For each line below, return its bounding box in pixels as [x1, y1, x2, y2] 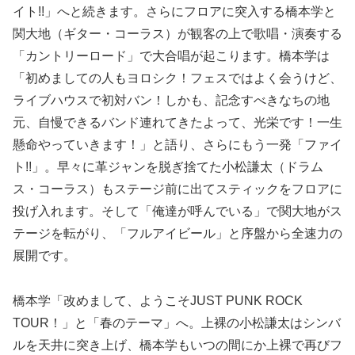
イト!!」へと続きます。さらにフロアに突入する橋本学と [13, 4, 336, 18]
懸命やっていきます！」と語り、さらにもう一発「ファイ [13, 137, 342, 151]
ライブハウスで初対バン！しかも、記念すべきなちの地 [13, 93, 330, 107]
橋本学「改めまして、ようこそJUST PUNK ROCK [13, 293, 303, 307]
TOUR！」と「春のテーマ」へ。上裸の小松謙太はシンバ [13, 315, 341, 330]
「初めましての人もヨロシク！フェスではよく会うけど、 [13, 71, 342, 85]
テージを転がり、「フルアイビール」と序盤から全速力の [13, 226, 342, 240]
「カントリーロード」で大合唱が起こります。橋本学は [13, 48, 330, 63]
